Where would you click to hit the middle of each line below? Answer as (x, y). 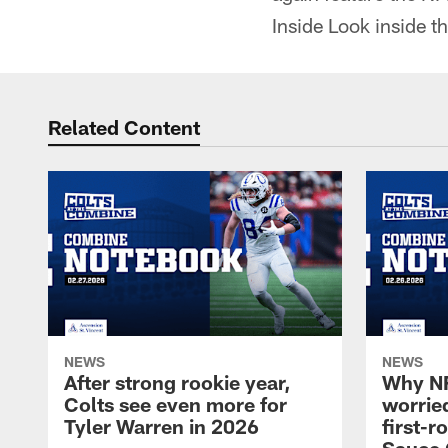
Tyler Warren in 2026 (161, 426)
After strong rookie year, (177, 382)
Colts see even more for (175, 404)
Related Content (124, 127)
